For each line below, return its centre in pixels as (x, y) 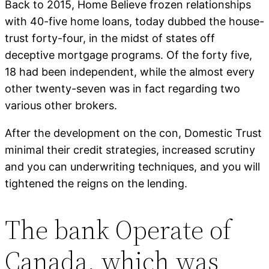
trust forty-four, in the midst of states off (110, 38)
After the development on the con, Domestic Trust (133, 133)
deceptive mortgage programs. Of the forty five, (128, 55)
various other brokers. (61, 106)
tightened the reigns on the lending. (96, 184)
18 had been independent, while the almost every (130, 72)
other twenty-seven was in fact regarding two (122, 89)
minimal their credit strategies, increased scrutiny (130, 150)
